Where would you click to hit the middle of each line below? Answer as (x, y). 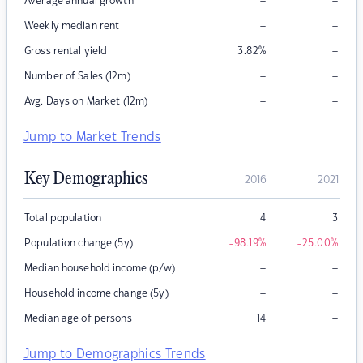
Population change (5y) (79, 243)
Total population (63, 218)
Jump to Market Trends (92, 138)
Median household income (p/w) (100, 269)
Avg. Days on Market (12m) (86, 102)
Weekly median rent (72, 26)
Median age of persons (78, 319)
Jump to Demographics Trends (115, 355)
